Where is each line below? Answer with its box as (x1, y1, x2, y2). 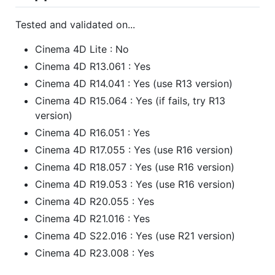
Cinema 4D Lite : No (35, 42, 129, 55)
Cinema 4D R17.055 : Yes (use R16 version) (35, 143, 233, 156)
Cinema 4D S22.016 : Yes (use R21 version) (35, 229, 235, 242)
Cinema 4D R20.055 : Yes (35, 195, 154, 207)
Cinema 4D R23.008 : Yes (35, 246, 154, 259)
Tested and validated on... (15, 18, 135, 31)
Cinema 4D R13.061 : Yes (35, 60, 150, 72)
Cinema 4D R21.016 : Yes (35, 212, 150, 225)
